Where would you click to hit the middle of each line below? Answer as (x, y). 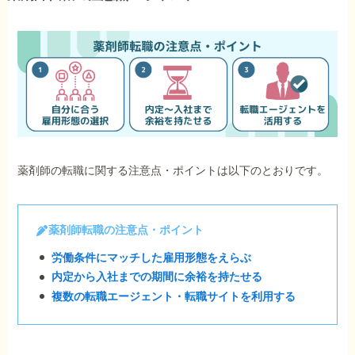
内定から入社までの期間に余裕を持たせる (157, 277)
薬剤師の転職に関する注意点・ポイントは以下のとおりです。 (173, 170)
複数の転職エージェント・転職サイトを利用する (174, 296)
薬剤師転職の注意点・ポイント (126, 229)
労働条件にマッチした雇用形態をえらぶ (152, 257)
